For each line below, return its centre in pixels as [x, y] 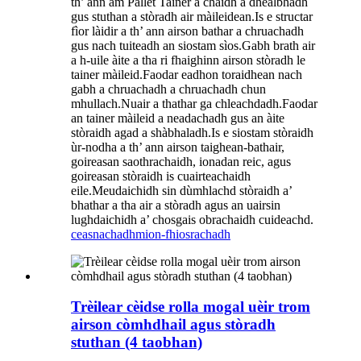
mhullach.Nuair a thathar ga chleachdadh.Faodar [194, 103]
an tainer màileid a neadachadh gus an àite [178, 118]
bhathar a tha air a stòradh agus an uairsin [176, 205]
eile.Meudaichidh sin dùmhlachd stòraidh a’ [181, 190]
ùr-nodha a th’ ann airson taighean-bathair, [178, 147]
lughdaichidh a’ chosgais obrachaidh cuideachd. [192, 219]
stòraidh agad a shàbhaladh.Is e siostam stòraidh [192, 132]
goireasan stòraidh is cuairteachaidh [161, 176]
